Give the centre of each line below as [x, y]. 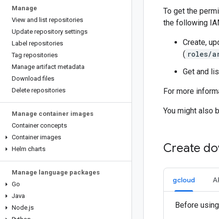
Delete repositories [39, 90]
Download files [33, 78]
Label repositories [37, 43]
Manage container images [53, 114]
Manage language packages [56, 172]
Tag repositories [35, 55]
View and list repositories [47, 20]
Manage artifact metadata [48, 67]
